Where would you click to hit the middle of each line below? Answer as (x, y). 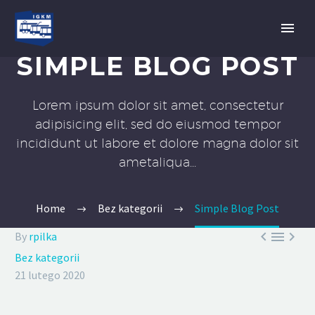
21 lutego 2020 (50, 275)
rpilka (43, 236)
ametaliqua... (157, 162)
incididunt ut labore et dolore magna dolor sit (157, 143)
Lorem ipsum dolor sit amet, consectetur (157, 105)
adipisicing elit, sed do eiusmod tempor (157, 124)
